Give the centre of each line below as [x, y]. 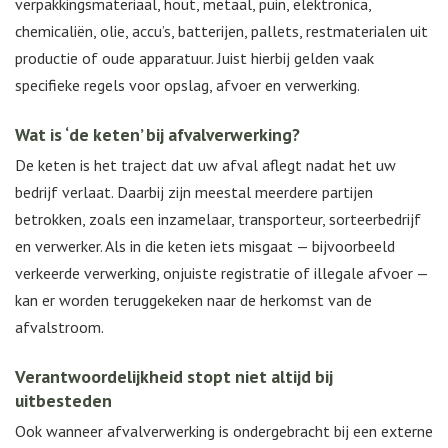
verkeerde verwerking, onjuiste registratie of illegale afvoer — [221, 273]
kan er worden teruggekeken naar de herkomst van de [193, 300]
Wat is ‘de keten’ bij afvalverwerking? [157, 135]
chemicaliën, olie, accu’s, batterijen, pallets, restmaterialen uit [221, 31]
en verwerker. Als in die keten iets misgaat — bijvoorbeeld [205, 246]
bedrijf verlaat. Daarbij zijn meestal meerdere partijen [194, 192]
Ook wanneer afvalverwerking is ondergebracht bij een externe [224, 431]
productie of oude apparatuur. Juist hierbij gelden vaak [194, 58]
